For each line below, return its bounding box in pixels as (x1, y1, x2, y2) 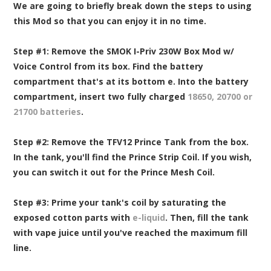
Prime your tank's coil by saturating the (49, 197, 227, 209)
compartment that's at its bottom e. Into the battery (13, 76, 249, 88)
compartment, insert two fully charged (13, 91, 188, 103)
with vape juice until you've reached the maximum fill (13, 227, 248, 239)
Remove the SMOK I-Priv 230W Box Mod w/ (49, 45, 235, 57)
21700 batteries (13, 106, 82, 118)
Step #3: (13, 197, 50, 209)
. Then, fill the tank (165, 212, 249, 224)
